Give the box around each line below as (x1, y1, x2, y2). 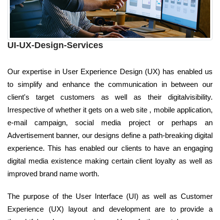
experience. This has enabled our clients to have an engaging (7, 144, 213, 153)
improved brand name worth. (7, 169, 99, 178)
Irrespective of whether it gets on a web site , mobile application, (7, 106, 213, 114)
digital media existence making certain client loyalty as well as (7, 157, 213, 165)
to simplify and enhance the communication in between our (7, 80, 213, 89)
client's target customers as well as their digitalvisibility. (7, 93, 213, 102)
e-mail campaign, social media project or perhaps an (7, 118, 213, 127)
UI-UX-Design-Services (7, 40, 103, 51)
